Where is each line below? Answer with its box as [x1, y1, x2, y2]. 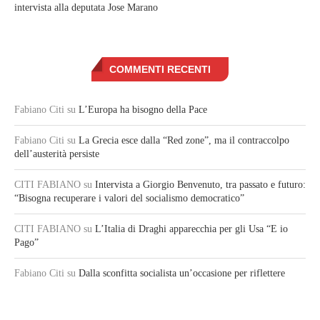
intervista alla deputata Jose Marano [14, 2, 158, 14]
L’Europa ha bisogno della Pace [79, 104, 207, 116]
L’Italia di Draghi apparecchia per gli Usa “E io [95, 224, 288, 235]
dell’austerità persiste [14, 149, 99, 160]
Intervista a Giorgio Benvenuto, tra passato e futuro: [95, 179, 306, 191]
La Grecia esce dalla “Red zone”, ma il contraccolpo [79, 135, 289, 146]
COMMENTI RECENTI [109, 64, 211, 76]
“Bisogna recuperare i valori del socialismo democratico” [14, 193, 244, 204]
